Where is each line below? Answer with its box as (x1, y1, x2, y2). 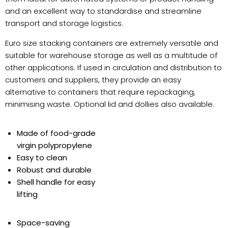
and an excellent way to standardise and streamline (5, 6, 202, 17)
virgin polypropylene (17, 140, 92, 151)
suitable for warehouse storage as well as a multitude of (5, 50, 217, 61)
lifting (17, 189, 38, 200)
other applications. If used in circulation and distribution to (5, 62, 222, 73)
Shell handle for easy (17, 177, 95, 188)
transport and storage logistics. (5, 18, 123, 29)
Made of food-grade (17, 128, 96, 139)
